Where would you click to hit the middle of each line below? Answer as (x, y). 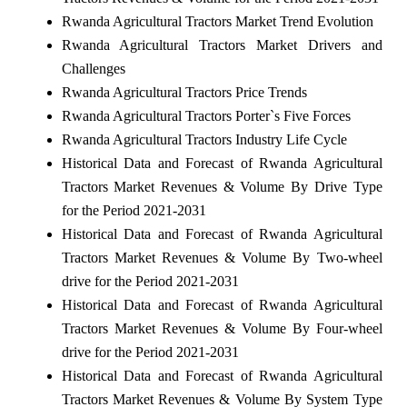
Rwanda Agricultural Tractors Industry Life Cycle (204, 139)
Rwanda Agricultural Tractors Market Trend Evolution (217, 21)
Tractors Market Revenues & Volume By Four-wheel (222, 328)
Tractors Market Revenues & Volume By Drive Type (222, 186)
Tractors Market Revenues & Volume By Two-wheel (222, 257)
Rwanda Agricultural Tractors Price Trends (184, 92)
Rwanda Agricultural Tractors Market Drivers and (222, 45)
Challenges (93, 68)
